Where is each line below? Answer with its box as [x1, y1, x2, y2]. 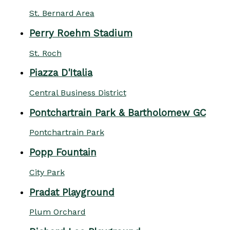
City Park [29, 167, 65, 177]
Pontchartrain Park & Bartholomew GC [29, 107, 206, 119]
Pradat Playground [29, 186, 114, 198]
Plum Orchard [29, 207, 86, 217]
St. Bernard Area [29, 8, 94, 18]
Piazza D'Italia [29, 67, 92, 79]
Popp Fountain [29, 147, 97, 159]
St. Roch [29, 48, 62, 58]
